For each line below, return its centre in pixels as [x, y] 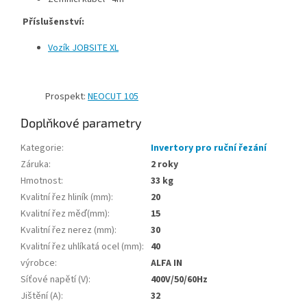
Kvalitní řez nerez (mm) [67, 231]
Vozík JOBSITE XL [83, 48]
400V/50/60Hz [179, 280]
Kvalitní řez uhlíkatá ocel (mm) [81, 247]
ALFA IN [167, 263]
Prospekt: [54, 97]
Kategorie [41, 148]
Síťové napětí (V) [54, 280]
